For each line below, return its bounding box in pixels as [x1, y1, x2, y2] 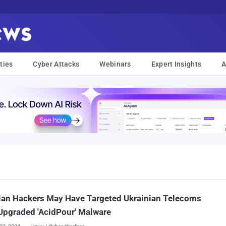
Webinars [99, 60, 131, 68]
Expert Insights [151, 60, 202, 68]
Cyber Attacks [33, 60, 80, 68]
